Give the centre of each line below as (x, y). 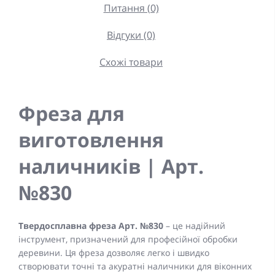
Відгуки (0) (131, 35)
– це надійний (194, 225)
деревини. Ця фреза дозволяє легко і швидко (114, 252)
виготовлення (91, 139)
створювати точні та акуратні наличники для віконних (135, 266)
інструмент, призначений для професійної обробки (128, 239)
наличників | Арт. (111, 166)
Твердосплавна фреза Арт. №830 (91, 225)
